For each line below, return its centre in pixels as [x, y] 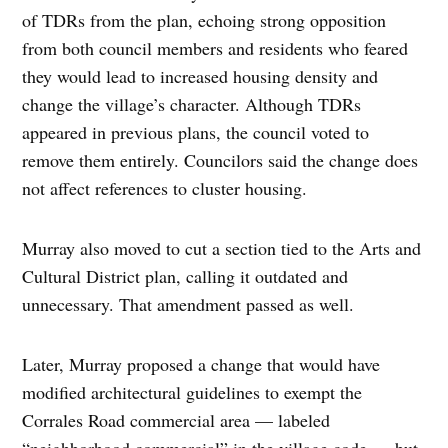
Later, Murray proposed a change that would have [201, 363]
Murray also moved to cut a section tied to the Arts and [222, 247]
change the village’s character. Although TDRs [192, 103]
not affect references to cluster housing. [165, 187]
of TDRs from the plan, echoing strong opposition [204, 19]
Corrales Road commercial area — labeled [176, 419]
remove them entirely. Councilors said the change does [220, 159]
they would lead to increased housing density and [200, 75]
